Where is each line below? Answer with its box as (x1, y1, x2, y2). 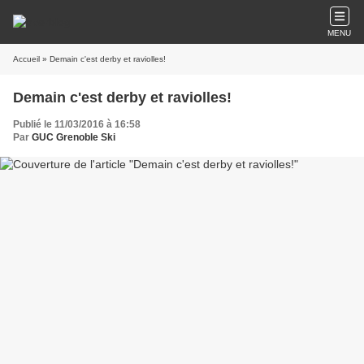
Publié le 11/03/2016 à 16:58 (13, 119, 141, 130)
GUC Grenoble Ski (32, 132, 115, 143)
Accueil (13, 54, 40, 63)
